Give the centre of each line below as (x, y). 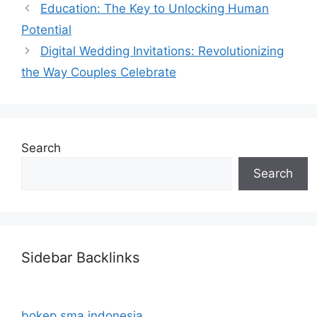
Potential (46, 30)
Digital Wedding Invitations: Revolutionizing (162, 51)
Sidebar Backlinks (80, 258)
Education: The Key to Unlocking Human (155, 8)
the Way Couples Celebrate (99, 72)
